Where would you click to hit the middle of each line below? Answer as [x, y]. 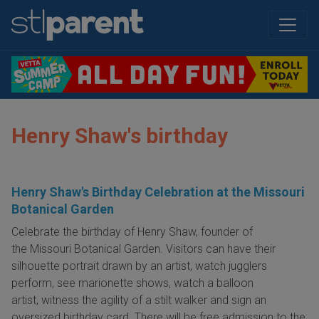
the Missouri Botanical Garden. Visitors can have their [143, 249]
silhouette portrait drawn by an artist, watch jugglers [139, 266]
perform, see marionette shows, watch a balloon [132, 283]
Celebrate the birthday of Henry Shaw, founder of [132, 232]
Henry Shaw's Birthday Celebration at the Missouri [158, 192]
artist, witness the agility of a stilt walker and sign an [139, 300]
